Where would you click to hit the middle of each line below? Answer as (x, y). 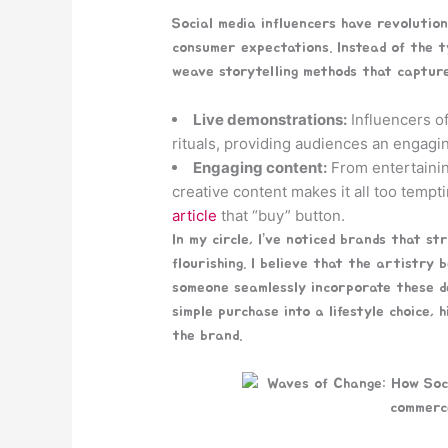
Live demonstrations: (270, 119)
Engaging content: (260, 167)
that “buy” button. (281, 215)
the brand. (207, 335)
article (195, 215)
